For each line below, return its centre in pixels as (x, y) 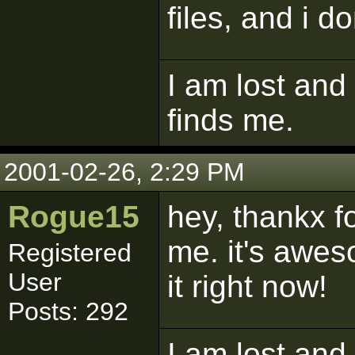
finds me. (231, 120)
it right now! (247, 286)
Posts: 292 (68, 311)
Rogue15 (74, 217)
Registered (70, 253)
